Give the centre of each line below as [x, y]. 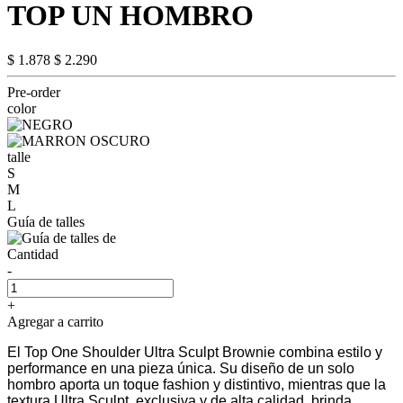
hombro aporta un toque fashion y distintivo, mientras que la [197, 384]
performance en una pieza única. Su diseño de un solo [181, 368]
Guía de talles [46, 221]
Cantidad [33, 254]
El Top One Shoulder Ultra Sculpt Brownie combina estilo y [195, 352]
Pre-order [34, 92]
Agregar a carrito [55, 321]
